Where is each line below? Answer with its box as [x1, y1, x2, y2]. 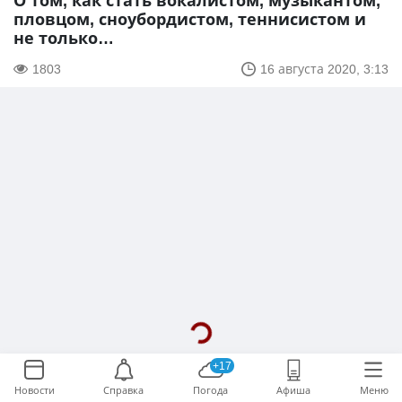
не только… [13, 27, 114, 49]
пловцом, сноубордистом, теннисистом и [13, 8, 366, 31]
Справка [103, 383, 144, 397]
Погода [192, 383, 228, 397]
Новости [13, 383, 55, 397]
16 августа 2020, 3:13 [260, 60, 389, 78]
